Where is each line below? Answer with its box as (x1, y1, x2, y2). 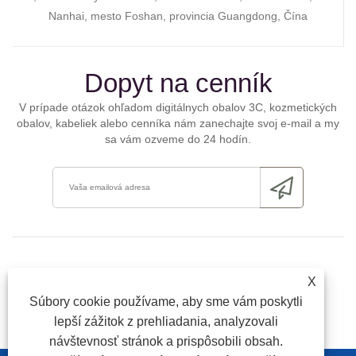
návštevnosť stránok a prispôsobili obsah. (49, 335, 284, 348)
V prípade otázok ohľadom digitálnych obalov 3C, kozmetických (19, 100, 337, 114)
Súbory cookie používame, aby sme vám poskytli (29, 295, 304, 308)
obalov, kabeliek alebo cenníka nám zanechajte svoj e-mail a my (17, 116, 339, 130)
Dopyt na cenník (83, 68, 273, 98)
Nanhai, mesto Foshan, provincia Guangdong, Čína (48, 9, 308, 22)
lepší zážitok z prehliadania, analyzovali (54, 315, 279, 328)
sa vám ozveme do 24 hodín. (105, 132, 251, 145)
